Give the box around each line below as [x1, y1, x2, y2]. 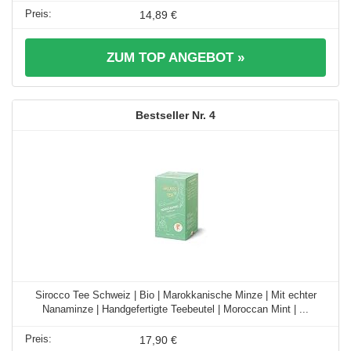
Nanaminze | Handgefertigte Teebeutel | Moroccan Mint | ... [42, 302, 309, 315]
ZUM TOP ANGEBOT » [107, 49, 244, 65]
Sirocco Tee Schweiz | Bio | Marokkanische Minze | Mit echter [34, 288, 317, 301]
